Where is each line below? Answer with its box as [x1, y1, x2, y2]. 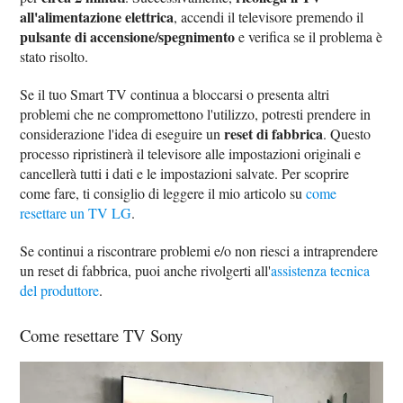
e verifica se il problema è [235, 27, 383, 47]
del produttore [20, 281, 100, 300]
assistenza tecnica [271, 261, 371, 281]
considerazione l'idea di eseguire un [20, 124, 225, 144]
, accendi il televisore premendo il [174, 7, 364, 27]
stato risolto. [20, 47, 89, 67]
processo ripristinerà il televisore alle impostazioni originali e [20, 144, 362, 164]
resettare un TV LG [20, 203, 132, 223]
